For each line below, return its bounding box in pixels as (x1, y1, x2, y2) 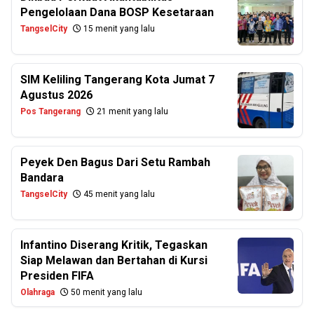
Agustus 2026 (20, 88, 93, 102)
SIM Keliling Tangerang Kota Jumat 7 (20, 73, 214, 86)
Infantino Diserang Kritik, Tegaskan (20, 238, 207, 252)
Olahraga (20, 287, 55, 297)
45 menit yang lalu (81, 189, 155, 199)
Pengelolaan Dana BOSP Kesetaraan (20, 6, 214, 19)
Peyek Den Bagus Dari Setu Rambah (20, 156, 210, 169)
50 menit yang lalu (69, 287, 142, 297)
